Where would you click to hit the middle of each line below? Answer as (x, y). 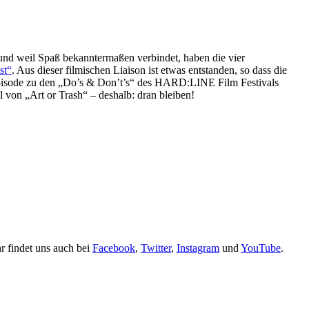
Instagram (198, 248)
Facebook (114, 248)
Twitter (156, 248)
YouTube (261, 248)
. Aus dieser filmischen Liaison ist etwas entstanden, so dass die (149, 70)
